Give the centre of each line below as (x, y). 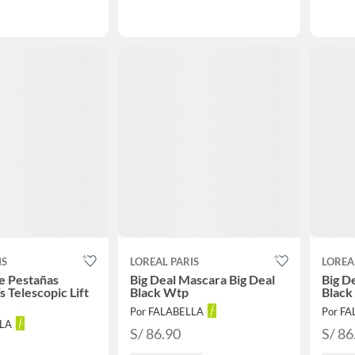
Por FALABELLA (167, 311)
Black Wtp (159, 292)
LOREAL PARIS (164, 261)
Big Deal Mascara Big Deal (202, 279)
